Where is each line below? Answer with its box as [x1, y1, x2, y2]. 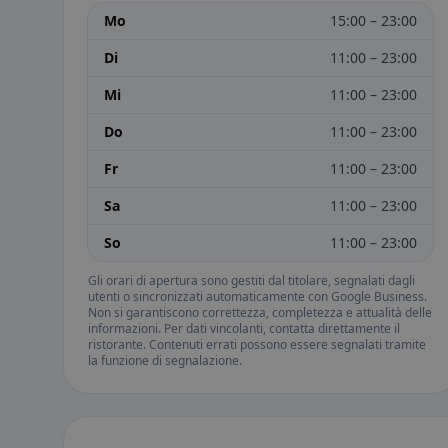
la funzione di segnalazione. [88, 352, 242, 370]
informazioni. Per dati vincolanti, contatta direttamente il [88, 320, 400, 338]
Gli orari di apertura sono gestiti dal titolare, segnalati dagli [88, 272, 415, 290]
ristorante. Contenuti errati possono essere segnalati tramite [88, 336, 426, 354]
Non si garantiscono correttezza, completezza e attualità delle [88, 304, 432, 322]
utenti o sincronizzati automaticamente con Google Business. [88, 288, 427, 306]
